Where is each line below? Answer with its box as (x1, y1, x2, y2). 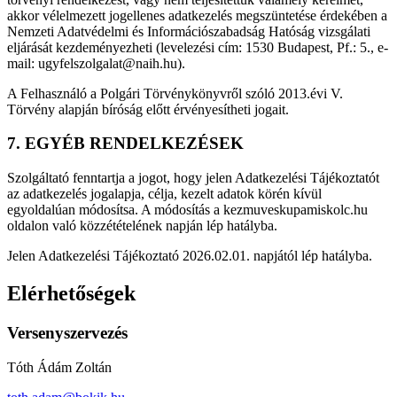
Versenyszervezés (7, 323, 128, 342)
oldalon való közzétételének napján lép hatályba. (7, 218, 277, 234)
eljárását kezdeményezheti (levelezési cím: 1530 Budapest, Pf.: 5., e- (7, 39, 388, 55)
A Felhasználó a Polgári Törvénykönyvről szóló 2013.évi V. (7, 85, 343, 101)
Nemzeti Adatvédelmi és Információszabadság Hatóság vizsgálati (7, 23, 370, 39)
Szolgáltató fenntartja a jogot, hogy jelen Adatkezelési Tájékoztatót (7, 170, 379, 186)
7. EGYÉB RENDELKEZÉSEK (7, 134, 244, 153)
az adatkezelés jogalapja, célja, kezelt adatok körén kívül (7, 186, 322, 202)
